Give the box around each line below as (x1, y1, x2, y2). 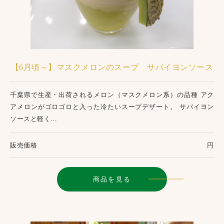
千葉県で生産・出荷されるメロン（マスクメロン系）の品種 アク (10, 90, 214, 98)
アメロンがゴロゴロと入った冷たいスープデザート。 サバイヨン (10, 102, 214, 110)
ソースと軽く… (10, 114, 57, 122)
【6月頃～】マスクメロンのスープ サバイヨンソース (10, 62, 213, 71)
